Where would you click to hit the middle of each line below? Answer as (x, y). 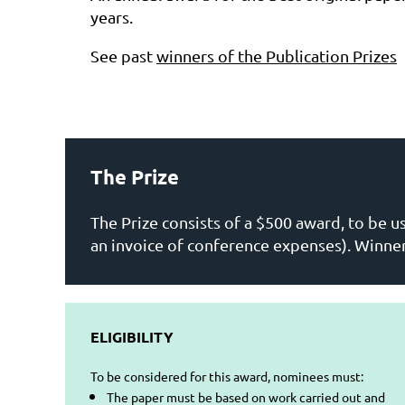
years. (112, 17)
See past (123, 56)
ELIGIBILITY (132, 337)
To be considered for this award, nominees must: (227, 376)
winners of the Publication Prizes (277, 56)
